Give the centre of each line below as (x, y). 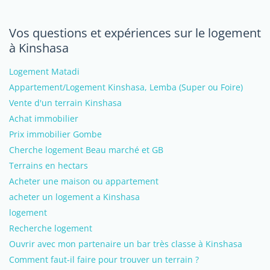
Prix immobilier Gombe (55, 134)
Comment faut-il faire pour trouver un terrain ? (104, 259)
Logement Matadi (44, 71)
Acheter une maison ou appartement (84, 181)
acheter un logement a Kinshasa (74, 197)
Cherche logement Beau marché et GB (86, 150)
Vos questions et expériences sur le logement (135, 33)
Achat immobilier (44, 118)
